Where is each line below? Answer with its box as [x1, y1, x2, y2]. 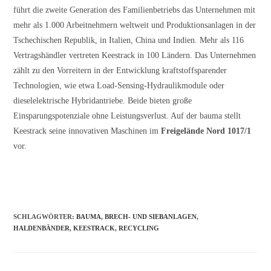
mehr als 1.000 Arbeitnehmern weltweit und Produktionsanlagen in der [13, 20, 256, 30]
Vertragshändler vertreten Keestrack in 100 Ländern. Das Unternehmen [13, 50, 256, 60]
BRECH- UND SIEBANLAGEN [105, 212, 197, 220]
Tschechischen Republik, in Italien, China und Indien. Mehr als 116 [13, 35, 244, 45]
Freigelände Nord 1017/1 [161, 126, 252, 135]
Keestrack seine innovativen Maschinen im [13, 126, 162, 135]
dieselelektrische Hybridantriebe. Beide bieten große [13, 96, 192, 105]
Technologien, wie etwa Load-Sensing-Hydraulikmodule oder [13, 80, 225, 90]
